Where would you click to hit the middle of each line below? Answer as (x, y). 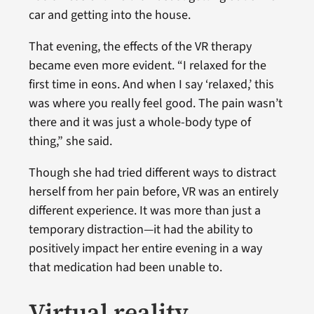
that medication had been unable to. (128, 267)
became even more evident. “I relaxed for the (147, 65)
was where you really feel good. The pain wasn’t (155, 103)
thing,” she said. (70, 141)
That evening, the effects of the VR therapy (140, 46)
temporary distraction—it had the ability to (141, 229)
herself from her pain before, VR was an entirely (153, 191)
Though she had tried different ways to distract (152, 172)
